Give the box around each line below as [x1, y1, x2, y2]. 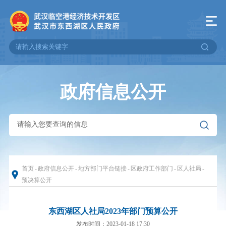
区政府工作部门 [130, 164, 173, 172]
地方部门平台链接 [78, 164, 127, 172]
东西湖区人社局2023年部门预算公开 [48, 206, 178, 215]
